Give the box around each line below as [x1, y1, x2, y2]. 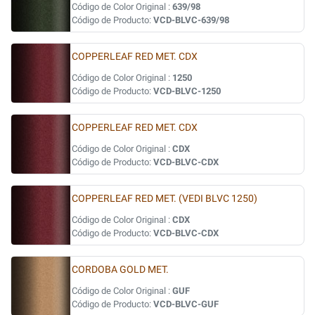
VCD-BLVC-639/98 [153, 15, 229, 25]
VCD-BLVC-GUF [153, 299, 219, 309]
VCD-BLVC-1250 [153, 86, 221, 96]
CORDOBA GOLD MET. [72, 264, 169, 276]
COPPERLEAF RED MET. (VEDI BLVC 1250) [72, 193, 257, 205]
